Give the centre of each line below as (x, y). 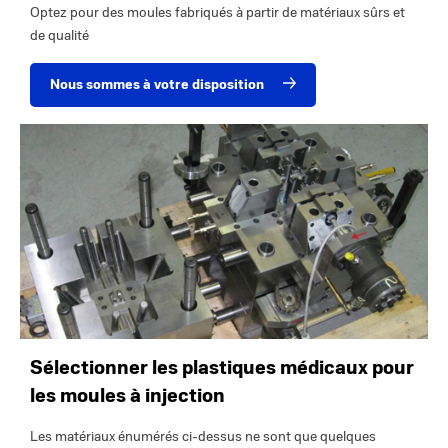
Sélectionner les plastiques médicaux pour (222, 367)
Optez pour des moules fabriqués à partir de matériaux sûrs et (217, 13)
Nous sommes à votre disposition (157, 85)
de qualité (59, 36)
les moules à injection (127, 395)
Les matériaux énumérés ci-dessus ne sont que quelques (203, 436)
